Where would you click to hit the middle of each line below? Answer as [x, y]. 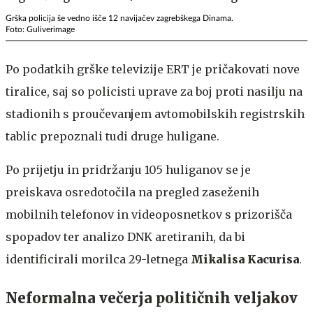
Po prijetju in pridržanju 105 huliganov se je [128, 169]
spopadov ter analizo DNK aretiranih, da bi [125, 236]
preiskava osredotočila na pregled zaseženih [132, 192]
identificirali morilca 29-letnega [98, 259]
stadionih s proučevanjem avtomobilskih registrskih [155, 114]
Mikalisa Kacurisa [245, 259]
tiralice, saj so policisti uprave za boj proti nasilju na [154, 91]
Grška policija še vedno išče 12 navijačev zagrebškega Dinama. [119, 18]
